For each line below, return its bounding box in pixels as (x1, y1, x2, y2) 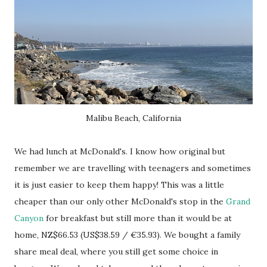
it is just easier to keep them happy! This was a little (14, 179, 224, 190)
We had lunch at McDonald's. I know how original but (14, 146, 225, 157)
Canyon (14, 213, 44, 223)
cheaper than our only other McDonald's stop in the (14, 196, 226, 207)
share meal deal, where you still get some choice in (14, 246, 218, 257)
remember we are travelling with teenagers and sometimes (14, 163, 251, 173)
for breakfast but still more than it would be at (44, 213, 232, 223)
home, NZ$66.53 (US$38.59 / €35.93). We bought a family (14, 229, 240, 240)
